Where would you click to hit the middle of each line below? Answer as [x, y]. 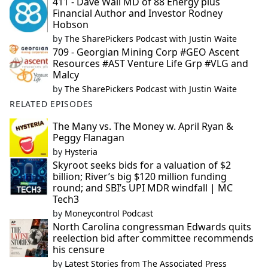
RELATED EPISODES [52, 104]
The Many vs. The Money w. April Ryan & [143, 127]
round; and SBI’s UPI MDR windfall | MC [143, 188]
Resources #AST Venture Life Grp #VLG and [150, 64]
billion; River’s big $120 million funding [140, 177]
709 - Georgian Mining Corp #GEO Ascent [146, 52]
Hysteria [81, 152]
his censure [79, 250]
